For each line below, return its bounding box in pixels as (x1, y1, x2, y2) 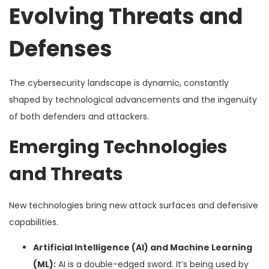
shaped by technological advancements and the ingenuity (9, 93, 257, 106)
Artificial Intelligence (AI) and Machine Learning (33, 241, 252, 253)
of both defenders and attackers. (9, 110, 149, 122)
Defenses (9, 33, 112, 64)
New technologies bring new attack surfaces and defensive (9, 199, 258, 211)
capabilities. (9, 216, 58, 228)
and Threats (9, 161, 123, 187)
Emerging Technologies (9, 134, 228, 160)
